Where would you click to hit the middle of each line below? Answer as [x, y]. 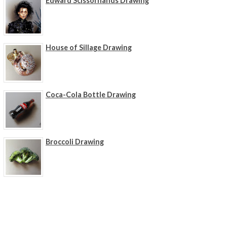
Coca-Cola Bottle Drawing [91, 94]
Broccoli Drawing [75, 142]
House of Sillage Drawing [89, 47]
